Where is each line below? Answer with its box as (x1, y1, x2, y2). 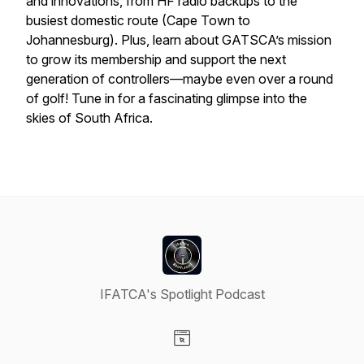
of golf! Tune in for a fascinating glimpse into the (26, 90, 307, 106)
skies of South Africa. (26, 110, 153, 126)
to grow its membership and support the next (26, 51, 286, 67)
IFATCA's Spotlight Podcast (99, 286, 265, 302)
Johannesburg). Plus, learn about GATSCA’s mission (26, 32, 331, 48)
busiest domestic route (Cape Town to (26, 12, 250, 28)
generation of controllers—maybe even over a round (26, 71, 333, 87)
